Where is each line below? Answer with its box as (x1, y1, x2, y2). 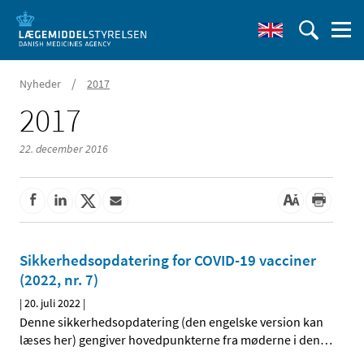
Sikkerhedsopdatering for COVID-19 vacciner (19, 250, 316, 271)
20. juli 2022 (24, 296, 80, 311)
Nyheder (19, 76, 61, 91)
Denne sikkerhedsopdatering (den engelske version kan (19, 314, 323, 331)
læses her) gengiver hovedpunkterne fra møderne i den (19, 331, 320, 349)
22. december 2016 (19, 141, 108, 156)
